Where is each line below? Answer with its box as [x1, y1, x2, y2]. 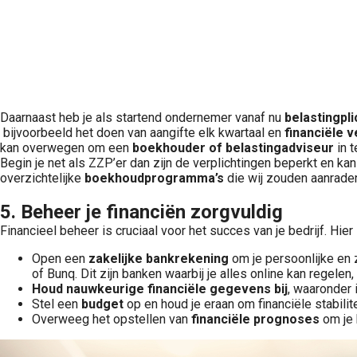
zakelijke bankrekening [88, 251, 229, 266]
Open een [32, 251, 88, 266]
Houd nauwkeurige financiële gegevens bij [32, 281, 288, 296]
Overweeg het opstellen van [32, 312, 191, 327]
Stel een [32, 296, 81, 312]
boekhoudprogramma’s [84, 171, 224, 186]
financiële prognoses [191, 312, 320, 327]
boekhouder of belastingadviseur [132, 140, 334, 155]
